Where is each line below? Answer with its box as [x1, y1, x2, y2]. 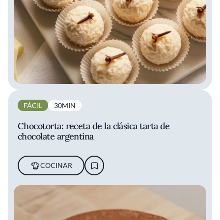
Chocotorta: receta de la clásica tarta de [18, 120, 170, 132]
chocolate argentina [18, 131, 94, 142]
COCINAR [40, 161, 72, 170]
